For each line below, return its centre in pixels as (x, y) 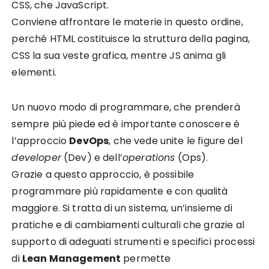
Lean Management (71, 258)
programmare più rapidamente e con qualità (120, 191)
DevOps (89, 141)
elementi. (34, 72)
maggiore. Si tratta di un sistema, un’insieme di (122, 208)
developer (36, 158)
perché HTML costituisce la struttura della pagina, (131, 39)
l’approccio (41, 141)
